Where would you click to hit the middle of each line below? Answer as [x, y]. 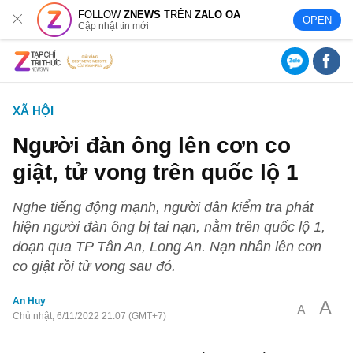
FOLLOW [101, 14]
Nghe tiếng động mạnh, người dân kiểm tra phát [163, 207]
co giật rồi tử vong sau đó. [95, 266]
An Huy [30, 301]
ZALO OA [218, 14]
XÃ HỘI [33, 111]
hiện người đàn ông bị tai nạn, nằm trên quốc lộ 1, [169, 227]
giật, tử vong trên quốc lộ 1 [156, 172]
